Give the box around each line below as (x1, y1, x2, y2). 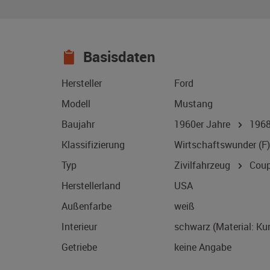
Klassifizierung (61, 138, 125, 152)
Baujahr (61, 118, 95, 131)
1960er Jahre (174, 118, 235, 131)
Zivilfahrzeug (174, 159, 233, 172)
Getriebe (61, 240, 97, 254)
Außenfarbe (61, 199, 111, 213)
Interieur (61, 220, 97, 234)
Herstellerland (61, 179, 121, 193)
